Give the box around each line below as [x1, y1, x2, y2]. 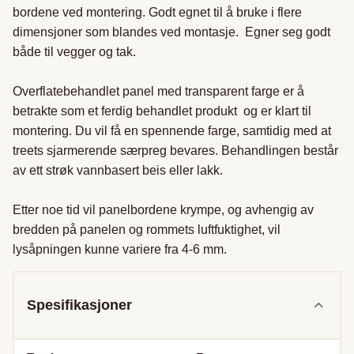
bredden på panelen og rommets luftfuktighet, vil [13, 223, 281, 236]
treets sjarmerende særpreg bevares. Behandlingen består [13, 144, 338, 157]
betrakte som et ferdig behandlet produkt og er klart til [13, 104, 311, 118]
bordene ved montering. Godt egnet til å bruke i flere [13, 6, 302, 19]
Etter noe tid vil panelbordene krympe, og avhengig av [13, 203, 314, 217]
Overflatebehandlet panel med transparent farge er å [13, 85, 304, 98]
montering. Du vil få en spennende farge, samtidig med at [13, 124, 331, 137]
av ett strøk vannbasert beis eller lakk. [13, 164, 223, 177]
